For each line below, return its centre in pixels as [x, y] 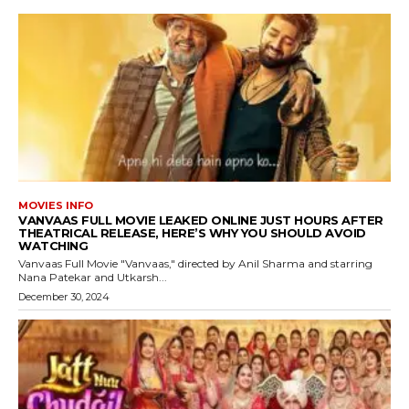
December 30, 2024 [64, 296]
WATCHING [53, 245]
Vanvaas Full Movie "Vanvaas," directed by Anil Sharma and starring [195, 263]
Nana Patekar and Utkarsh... [93, 277]
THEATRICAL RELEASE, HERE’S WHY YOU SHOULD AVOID [192, 232]
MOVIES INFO [56, 205]
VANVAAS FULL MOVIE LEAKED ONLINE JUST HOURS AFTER [201, 220]
